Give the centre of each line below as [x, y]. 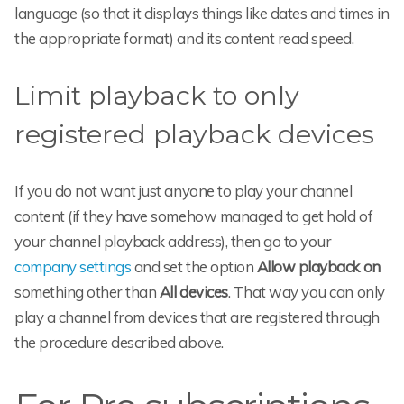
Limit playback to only [157, 96]
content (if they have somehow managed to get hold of [194, 216]
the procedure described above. [119, 342]
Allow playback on [318, 266]
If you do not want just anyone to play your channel [184, 190]
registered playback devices [194, 134]
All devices [193, 291]
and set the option [194, 266]
